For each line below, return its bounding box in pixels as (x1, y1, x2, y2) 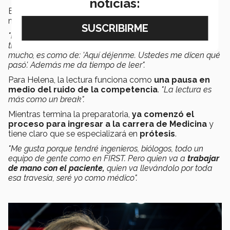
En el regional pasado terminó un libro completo (8, 6, 190, 16)
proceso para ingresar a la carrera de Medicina (8, 119, 209, 129)
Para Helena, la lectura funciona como (8, 74, 154, 85)
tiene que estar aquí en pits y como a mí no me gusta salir (8, 40, 218, 50)
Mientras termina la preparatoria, (8, 109, 132, 119)
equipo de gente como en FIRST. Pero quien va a (8, 153, 187, 163)
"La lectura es (161, 84, 212, 94)
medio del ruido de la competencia (8, 84, 158, 94)
